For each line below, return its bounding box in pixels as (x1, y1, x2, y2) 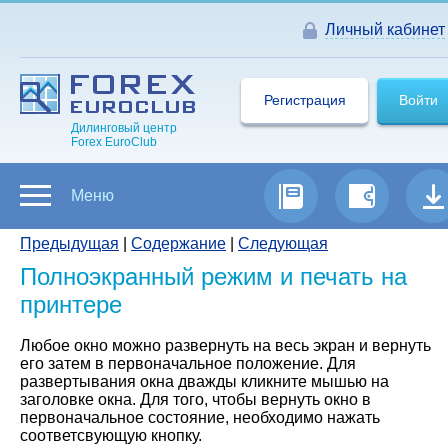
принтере (20, 291, 122, 318)
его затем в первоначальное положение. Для (20, 355, 356, 372)
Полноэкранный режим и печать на (20, 263, 407, 290)
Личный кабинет (325, 21, 445, 38)
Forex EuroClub (71, 135, 157, 149)
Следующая (238, 235, 328, 252)
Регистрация (263, 92, 346, 108)
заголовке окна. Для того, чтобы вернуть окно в (20, 391, 371, 408)
